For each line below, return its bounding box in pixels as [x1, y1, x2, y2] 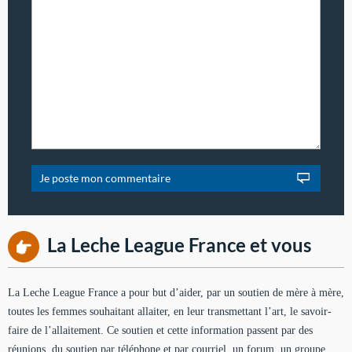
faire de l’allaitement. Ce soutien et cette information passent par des [8, 324, 313, 336]
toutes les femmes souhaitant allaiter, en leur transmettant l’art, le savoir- [8, 305, 332, 317]
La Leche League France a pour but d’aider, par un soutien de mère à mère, [8, 286, 344, 299]
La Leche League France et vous [47, 233, 311, 256]
